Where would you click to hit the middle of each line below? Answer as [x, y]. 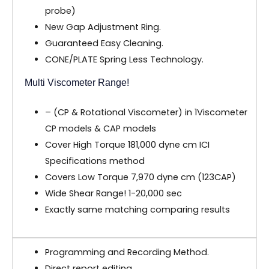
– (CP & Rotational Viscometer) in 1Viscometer [146, 113]
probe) [60, 11]
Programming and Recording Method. [127, 252]
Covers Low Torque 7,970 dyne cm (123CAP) [140, 177]
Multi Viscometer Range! [77, 83]
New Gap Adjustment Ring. [103, 27]
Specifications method [95, 161]
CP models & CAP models [100, 129]
